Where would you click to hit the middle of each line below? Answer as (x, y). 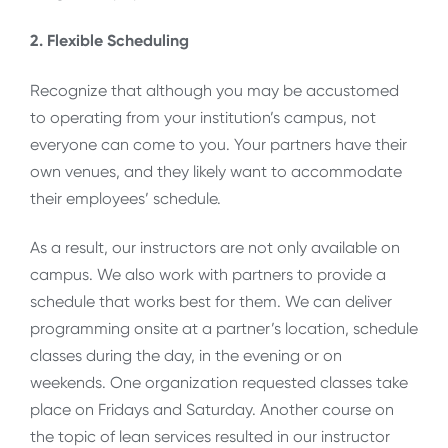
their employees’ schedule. (125, 198)
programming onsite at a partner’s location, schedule (224, 329)
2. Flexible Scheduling (109, 41)
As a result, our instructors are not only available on (215, 248)
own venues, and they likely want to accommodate (216, 171)
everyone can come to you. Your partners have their (218, 144)
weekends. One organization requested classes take (219, 383)
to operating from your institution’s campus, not (203, 117)
